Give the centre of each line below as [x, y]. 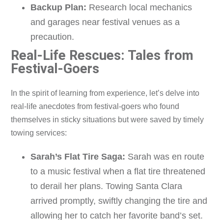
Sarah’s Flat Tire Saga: [78, 157]
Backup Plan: [59, 7]
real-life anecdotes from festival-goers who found [95, 107]
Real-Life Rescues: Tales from [102, 55]
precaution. [53, 37]
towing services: [39, 133]
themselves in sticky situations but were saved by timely [108, 120]
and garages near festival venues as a [105, 22]
